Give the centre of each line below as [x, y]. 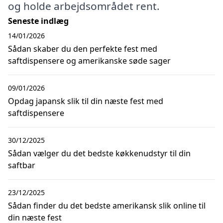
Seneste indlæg [38, 21]
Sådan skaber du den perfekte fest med [83, 49]
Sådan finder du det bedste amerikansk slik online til [107, 205]
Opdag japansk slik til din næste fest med [86, 101]
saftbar [22, 165]
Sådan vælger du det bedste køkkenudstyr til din [99, 153]
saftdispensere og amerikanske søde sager [89, 60]
